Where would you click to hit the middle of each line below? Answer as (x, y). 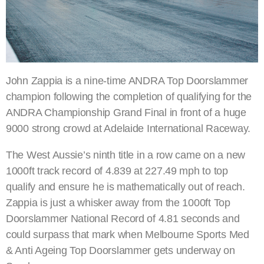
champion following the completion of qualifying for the (129, 97)
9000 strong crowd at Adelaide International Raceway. (128, 129)
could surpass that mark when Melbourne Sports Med (128, 235)
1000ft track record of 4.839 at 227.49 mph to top (117, 171)
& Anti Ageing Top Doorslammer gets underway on (121, 251)
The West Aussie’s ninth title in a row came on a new (126, 155)
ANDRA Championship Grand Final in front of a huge (126, 113)
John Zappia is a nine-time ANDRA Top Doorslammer (127, 81)
